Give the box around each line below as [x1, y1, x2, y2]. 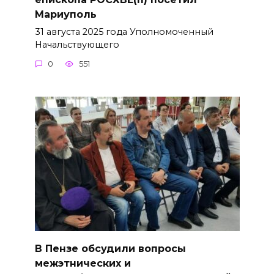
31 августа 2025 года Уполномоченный [34, 26, 213, 37]
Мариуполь [34, 8, 97, 20]
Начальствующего [34, 39, 119, 50]
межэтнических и [34, 257, 131, 269]
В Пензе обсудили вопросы [34, 242, 186, 254]
